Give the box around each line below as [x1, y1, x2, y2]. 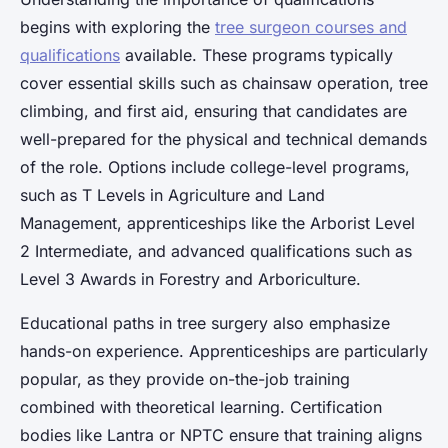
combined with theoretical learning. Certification [20, 397, 382, 418]
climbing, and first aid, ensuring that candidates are [20, 101, 407, 122]
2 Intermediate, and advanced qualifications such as [20, 241, 412, 262]
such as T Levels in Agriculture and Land [20, 185, 325, 206]
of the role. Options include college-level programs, [20, 157, 410, 178]
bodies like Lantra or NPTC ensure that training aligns [20, 425, 422, 446]
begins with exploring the [20, 17, 215, 38]
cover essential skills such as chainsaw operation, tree [20, 73, 428, 94]
